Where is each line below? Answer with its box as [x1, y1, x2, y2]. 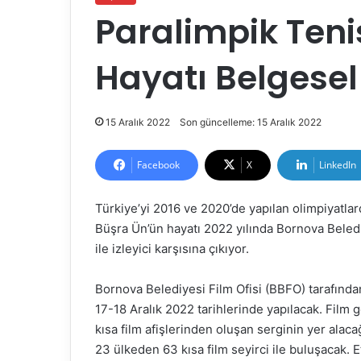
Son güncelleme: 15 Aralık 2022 [180, 116, 322, 129]
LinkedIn [319, 158, 356, 172]
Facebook [137, 158, 180, 172]
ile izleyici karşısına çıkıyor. [95, 241, 249, 257]
